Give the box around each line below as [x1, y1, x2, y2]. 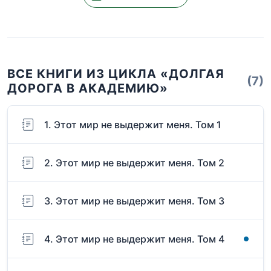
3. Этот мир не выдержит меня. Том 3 [44, 195, 224, 207]
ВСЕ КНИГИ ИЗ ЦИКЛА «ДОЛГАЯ [7, 67, 224, 82]
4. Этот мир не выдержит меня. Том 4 [44, 233, 224, 246]
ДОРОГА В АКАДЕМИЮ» [7, 81, 168, 96]
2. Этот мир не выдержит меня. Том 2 [44, 157, 224, 169]
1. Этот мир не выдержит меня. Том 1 [44, 119, 221, 131]
